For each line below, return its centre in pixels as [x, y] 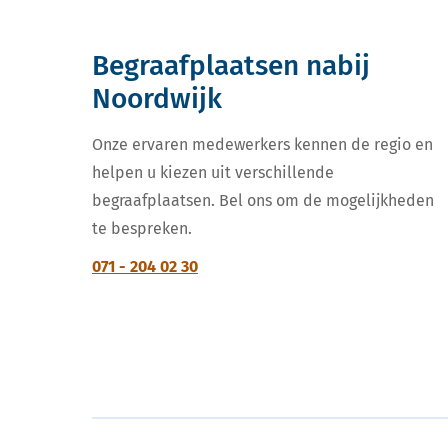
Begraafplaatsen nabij [231, 65]
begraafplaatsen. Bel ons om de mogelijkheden [263, 200]
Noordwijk [157, 98]
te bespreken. [142, 228]
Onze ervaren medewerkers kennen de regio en [262, 144]
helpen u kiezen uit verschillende [213, 172]
